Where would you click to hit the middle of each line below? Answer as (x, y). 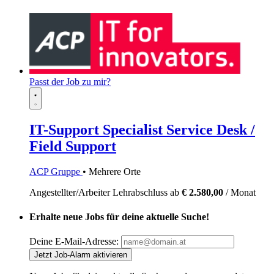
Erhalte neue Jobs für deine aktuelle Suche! (119, 217)
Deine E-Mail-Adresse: (74, 241)
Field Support (73, 146)
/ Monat (239, 193)
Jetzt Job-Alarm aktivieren (81, 255)
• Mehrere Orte (112, 172)
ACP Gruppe (56, 172)
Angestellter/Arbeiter (71, 193)
